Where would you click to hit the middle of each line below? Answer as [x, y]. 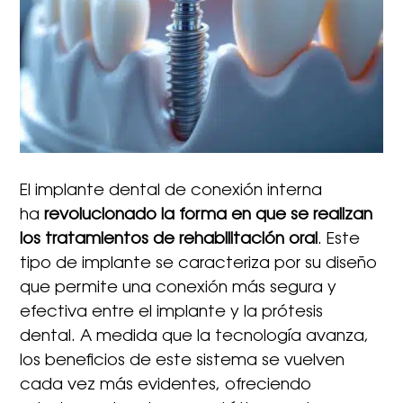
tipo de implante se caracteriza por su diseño [199, 264]
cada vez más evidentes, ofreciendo [166, 385]
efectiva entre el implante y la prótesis [172, 313]
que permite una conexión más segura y [179, 288]
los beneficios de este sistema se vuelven [183, 361]
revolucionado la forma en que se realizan [209, 215]
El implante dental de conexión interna [171, 191]
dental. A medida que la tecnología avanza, [195, 337]
